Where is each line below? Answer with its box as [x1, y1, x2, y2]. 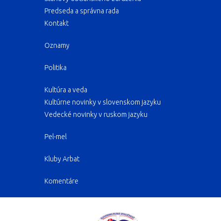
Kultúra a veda [44, 85, 87, 94]
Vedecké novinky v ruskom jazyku [44, 110, 147, 118]
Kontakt [44, 19, 69, 27]
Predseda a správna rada [44, 6, 119, 15]
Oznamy [44, 41, 70, 49]
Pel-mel [44, 132, 67, 141]
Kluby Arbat [44, 154, 79, 163]
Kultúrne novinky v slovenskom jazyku [44, 98, 161, 106]
